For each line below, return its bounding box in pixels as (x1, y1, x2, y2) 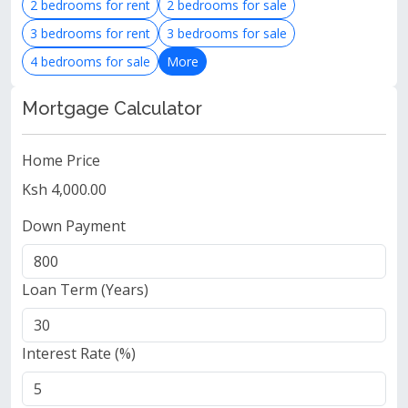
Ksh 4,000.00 (22, 179, 107, 199)
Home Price (22, 150, 100, 170)
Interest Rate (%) (22, 343, 136, 363)
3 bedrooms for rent (30, 25, 150, 42)
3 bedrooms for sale (167, 25, 287, 42)
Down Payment (22, 216, 126, 236)
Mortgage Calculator (22, 97, 202, 119)
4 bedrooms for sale (30, 53, 150, 70)
